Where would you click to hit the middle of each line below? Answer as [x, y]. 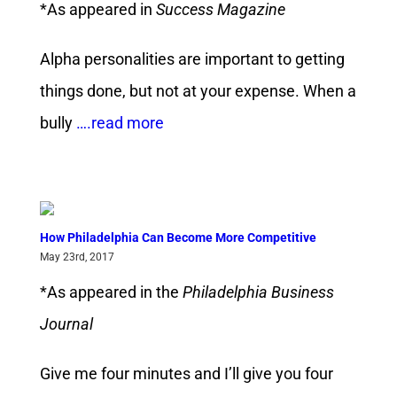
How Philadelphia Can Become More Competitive [178, 238]
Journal [66, 324]
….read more [118, 123]
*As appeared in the [111, 292]
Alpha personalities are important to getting [192, 59]
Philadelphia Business [258, 292]
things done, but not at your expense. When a [198, 91]
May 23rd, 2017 [77, 257]
